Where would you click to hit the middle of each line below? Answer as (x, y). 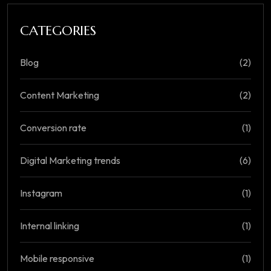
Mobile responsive (57, 259)
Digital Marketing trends (70, 161)
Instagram (41, 193)
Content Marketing (60, 95)
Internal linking (50, 226)
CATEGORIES (58, 31)
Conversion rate (53, 128)
